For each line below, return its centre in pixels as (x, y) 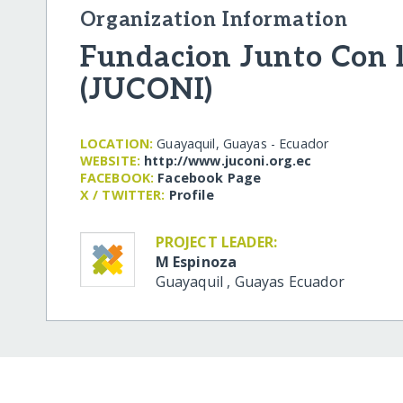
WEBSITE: (110, 160)
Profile (191, 194)
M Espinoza (196, 261)
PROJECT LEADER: (216, 242)
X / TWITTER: (122, 194)
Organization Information (214, 20)
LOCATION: (116, 143)
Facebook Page (210, 177)
